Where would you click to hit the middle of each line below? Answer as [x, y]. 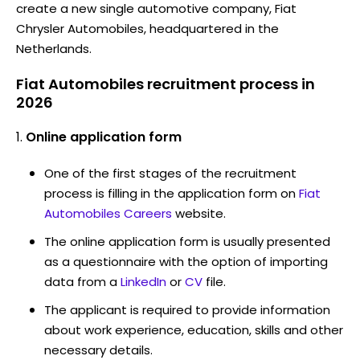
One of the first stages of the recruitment [170, 173]
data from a [81, 281]
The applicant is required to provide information [187, 309]
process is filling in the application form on [170, 193]
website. [200, 213]
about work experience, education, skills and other [194, 329]
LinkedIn [143, 281]
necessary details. [98, 350]
